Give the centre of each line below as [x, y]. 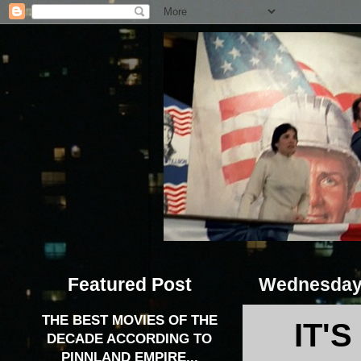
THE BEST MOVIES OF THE [129, 321]
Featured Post [129, 284]
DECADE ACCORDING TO [129, 339]
